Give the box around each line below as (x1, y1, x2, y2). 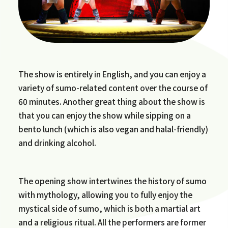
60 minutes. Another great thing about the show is (18, 96, 205, 107)
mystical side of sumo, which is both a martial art (18, 202, 201, 214)
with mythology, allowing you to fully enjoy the (18, 188, 192, 200)
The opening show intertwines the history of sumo (18, 175, 207, 186)
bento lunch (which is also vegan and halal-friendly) (18, 123, 208, 135)
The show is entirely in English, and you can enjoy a (18, 68, 206, 80)
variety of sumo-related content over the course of (18, 82, 208, 94)
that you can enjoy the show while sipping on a (18, 109, 191, 121)
